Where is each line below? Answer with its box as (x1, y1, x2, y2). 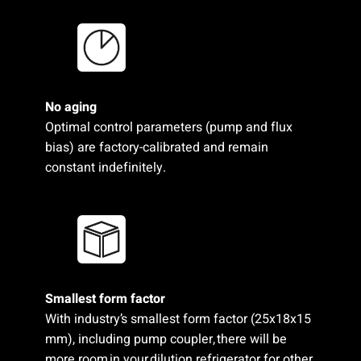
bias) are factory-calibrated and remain (44, 138, 268, 158)
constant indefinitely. (44, 158, 166, 178)
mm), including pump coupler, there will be (44, 329, 287, 349)
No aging (44, 98, 97, 118)
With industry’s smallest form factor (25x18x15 (44, 309, 311, 329)
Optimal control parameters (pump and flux (44, 118, 293, 138)
